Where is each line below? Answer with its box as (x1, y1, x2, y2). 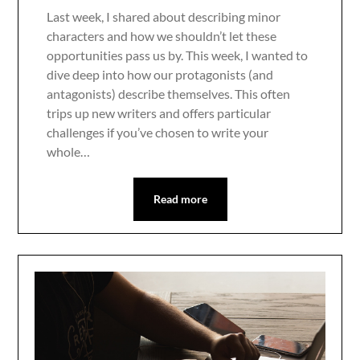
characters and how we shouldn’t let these (47, 27, 277, 43)
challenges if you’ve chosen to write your (47, 124, 269, 140)
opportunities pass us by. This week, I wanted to (47, 47, 309, 63)
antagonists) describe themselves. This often (47, 85, 291, 101)
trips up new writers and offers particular (47, 104, 272, 121)
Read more (153, 191, 207, 206)
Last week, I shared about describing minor (47, 8, 281, 24)
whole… (47, 143, 91, 159)
